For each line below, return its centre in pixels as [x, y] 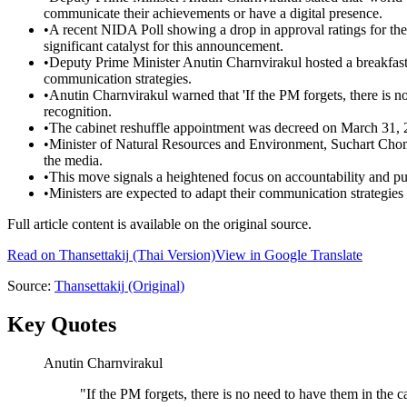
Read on [33, 255]
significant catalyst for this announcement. [164, 46]
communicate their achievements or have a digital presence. [213, 14]
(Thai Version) [172, 255]
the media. [73, 161]
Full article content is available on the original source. [159, 224]
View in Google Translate [289, 255]
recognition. [78, 112]
